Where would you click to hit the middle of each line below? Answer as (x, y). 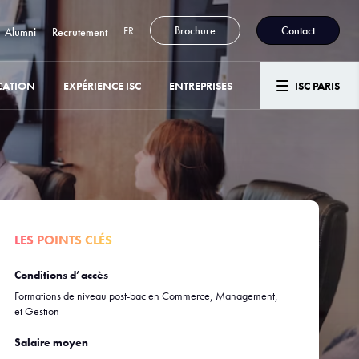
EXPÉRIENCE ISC (102, 85)
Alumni (20, 32)
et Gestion (36, 311)
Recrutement (80, 32)
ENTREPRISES (201, 85)
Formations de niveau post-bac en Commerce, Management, (146, 296)
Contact (298, 30)
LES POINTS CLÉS (63, 240)
